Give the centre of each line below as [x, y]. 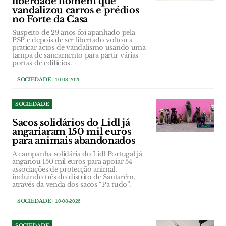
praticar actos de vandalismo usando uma [79, 48]
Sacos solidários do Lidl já [71, 123]
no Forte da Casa [50, 19]
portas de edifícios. [42, 63]
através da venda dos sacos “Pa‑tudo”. [71, 184]
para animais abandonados [74, 141]
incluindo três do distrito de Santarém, [74, 177]
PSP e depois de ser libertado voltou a [72, 40]
